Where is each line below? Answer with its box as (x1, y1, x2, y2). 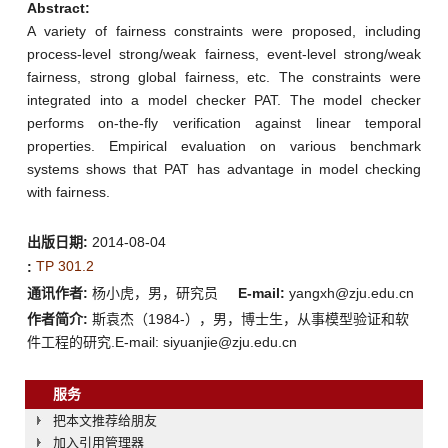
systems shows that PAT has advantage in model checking (27, 160, 421, 177)
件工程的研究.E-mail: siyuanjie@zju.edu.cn (27, 333, 297, 350)
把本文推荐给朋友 (53, 412, 157, 428)
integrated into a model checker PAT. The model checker (27, 91, 421, 108)
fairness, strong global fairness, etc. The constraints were (27, 68, 421, 85)
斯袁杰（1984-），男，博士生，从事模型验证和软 (88, 310, 409, 327)
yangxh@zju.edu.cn (285, 284, 414, 301)
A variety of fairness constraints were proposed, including (27, 22, 421, 39)
